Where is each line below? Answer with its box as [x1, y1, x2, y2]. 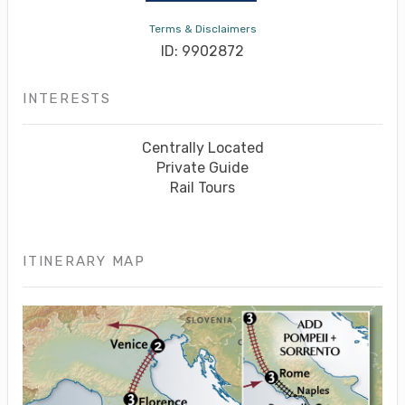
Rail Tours [170, 179, 235, 197]
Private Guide [156, 159, 249, 177]
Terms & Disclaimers [148, 23, 257, 36]
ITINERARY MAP [23, 253, 146, 270]
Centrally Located [141, 139, 264, 157]
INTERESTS [23, 90, 111, 108]
